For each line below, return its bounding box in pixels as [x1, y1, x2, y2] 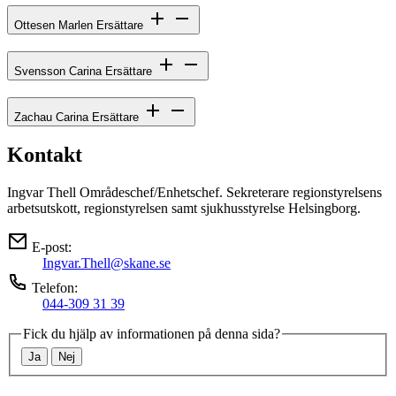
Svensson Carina [14, 64, 105, 78]
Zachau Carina [14, 110, 92, 124]
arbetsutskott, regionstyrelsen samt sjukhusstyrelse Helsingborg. [7, 201, 361, 217]
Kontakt [7, 143, 82, 167]
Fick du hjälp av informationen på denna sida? [23, 326, 280, 342]
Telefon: [28, 280, 78, 296]
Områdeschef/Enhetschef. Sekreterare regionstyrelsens [80, 185, 382, 201]
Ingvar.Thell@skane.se [42, 255, 171, 271]
